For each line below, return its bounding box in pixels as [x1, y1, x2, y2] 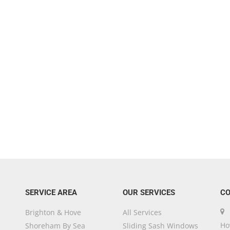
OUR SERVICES [122, 188, 175, 197]
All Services [122, 207, 162, 217]
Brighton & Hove [25, 207, 81, 217]
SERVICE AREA [25, 188, 77, 197]
